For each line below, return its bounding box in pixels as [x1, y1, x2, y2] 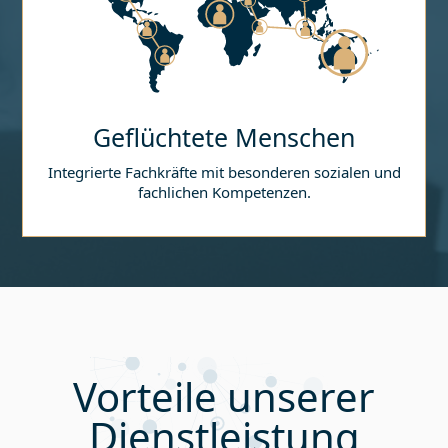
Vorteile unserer [73, 369, 375, 425]
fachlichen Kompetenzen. [137, 182, 311, 203]
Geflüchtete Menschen [93, 120, 355, 155]
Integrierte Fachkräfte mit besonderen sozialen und [47, 162, 401, 183]
